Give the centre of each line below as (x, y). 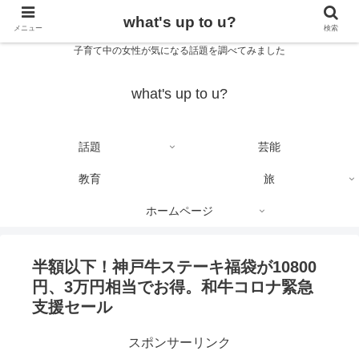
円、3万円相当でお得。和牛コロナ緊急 (173, 287)
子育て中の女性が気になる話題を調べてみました (179, 51)
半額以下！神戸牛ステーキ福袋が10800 (174, 267)
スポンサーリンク (179, 343)
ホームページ (179, 211)
